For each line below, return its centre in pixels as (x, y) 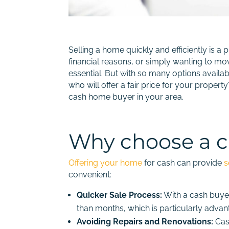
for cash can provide (183, 163)
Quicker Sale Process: (120, 195)
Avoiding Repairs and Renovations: (145, 221)
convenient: (90, 174)
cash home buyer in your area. (126, 97)
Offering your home (106, 163)
